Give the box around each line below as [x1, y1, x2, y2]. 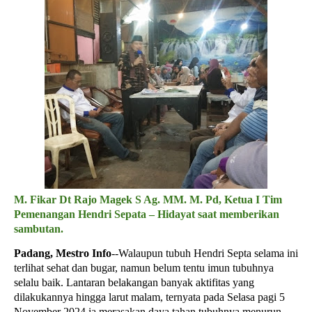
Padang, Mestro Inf [14, 247, 106, 259]
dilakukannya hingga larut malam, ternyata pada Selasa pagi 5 [14, 291, 285, 303]
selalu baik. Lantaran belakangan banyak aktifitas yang [14, 276, 254, 288]
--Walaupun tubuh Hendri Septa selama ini [111, 247, 298, 259]
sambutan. [14, 223, 63, 235]
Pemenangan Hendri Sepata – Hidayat [14, 208, 195, 220]
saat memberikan [195, 208, 279, 220]
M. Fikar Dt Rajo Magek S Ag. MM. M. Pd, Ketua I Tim [14, 194, 282, 205]
